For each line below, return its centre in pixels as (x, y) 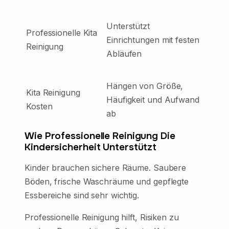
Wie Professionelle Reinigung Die (100, 136)
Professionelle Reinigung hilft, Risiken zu (102, 217)
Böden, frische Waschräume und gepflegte (107, 182)
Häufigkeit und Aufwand (153, 100)
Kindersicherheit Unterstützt (91, 147)
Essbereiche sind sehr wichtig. (82, 196)
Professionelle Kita (62, 33)
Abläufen (124, 54)
